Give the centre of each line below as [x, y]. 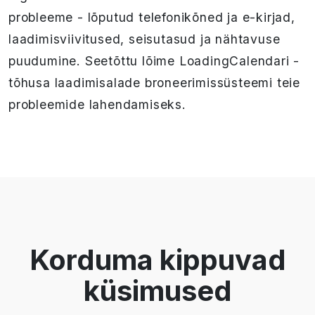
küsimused [157, 291]
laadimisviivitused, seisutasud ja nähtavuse [144, 39]
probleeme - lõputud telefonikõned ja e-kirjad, [152, 18]
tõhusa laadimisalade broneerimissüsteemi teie [154, 83]
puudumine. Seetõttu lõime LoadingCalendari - [154, 61]
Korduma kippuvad [157, 260]
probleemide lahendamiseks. [97, 105]
